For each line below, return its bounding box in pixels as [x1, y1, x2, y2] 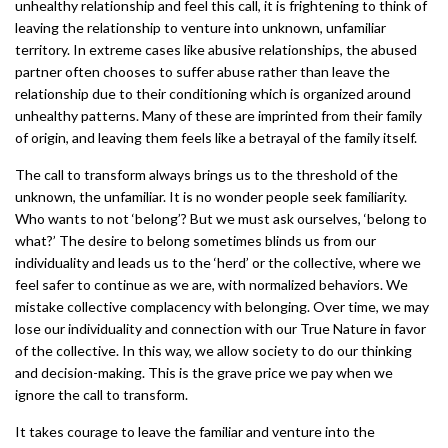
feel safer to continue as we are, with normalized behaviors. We [15, 276, 408, 294]
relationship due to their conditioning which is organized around [15, 85, 411, 103]
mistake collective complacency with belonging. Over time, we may [15, 298, 429, 316]
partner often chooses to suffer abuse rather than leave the [15, 63, 390, 81]
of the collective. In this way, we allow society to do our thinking [15, 342, 412, 360]
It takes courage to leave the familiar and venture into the [15, 423, 375, 441]
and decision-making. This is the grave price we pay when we [15, 364, 393, 382]
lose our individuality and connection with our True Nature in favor [15, 320, 426, 338]
